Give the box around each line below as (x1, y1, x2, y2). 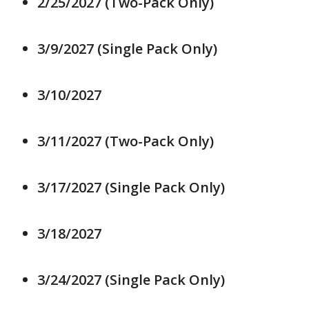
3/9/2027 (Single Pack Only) (37, 39, 217, 59)
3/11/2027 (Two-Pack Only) (37, 132, 214, 151)
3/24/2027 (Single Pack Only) (37, 270, 225, 290)
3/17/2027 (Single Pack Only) (37, 178, 225, 197)
